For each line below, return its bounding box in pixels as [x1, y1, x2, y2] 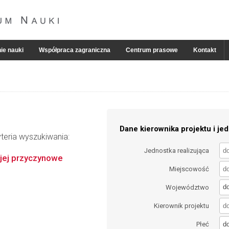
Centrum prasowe [126, 47, 178, 54]
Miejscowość [169, 165, 210, 173]
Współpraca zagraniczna [39, 47, 110, 54]
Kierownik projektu [154, 202, 210, 210]
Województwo [166, 183, 210, 191]
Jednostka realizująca [144, 146, 210, 154]
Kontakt [193, 47, 216, 54]
